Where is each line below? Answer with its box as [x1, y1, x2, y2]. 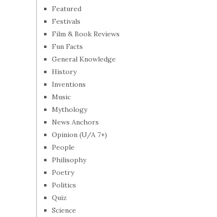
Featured [52, 4, 81, 13]
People [52, 143, 75, 152]
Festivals [52, 17, 80, 26]
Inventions [52, 80, 86, 89]
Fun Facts [52, 42, 83, 51]
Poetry [52, 168, 74, 177]
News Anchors [52, 118, 99, 126]
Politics [52, 181, 76, 189]
